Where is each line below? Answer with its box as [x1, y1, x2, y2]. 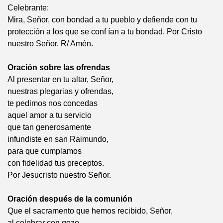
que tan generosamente [7, 123, 91, 131]
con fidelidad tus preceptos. [7, 159, 104, 167]
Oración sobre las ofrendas [7, 63, 110, 72]
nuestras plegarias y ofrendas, [7, 87, 113, 96]
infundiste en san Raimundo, [7, 135, 109, 143]
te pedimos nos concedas [7, 99, 98, 108]
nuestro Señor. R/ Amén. [7, 39, 93, 48]
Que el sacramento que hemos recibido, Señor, [7, 207, 173, 215]
